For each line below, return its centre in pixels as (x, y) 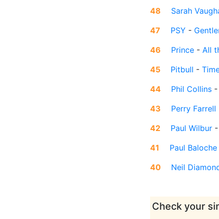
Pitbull (182, 70)
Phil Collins (191, 89)
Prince (183, 50)
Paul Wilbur (191, 128)
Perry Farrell (194, 109)
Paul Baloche (193, 148)
